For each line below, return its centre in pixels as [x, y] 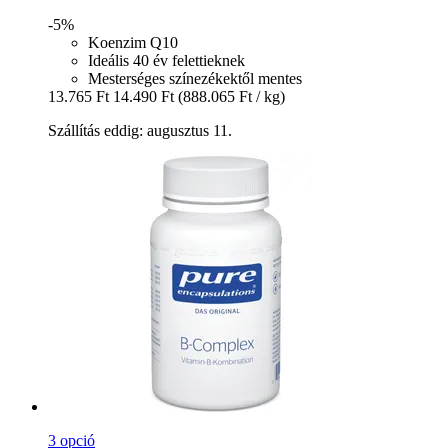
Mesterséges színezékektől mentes [195, 79]
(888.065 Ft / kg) [231, 97]
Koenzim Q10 [133, 43]
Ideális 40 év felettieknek [166, 61]
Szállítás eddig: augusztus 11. [140, 131]
